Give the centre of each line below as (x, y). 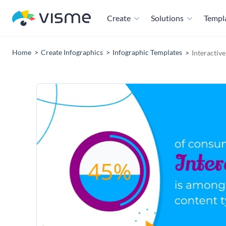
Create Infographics (72, 52)
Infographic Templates (147, 52)
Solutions (167, 18)
